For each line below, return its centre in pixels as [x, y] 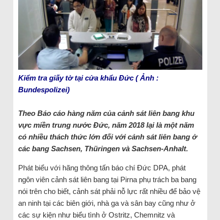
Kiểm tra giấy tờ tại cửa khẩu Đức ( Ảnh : [88, 78]
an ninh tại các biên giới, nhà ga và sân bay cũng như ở [107, 203]
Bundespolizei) [44, 89]
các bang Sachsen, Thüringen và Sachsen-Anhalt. [103, 148]
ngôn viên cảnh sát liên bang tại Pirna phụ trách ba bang [107, 179]
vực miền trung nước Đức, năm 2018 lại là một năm [106, 125]
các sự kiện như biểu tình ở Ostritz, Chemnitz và [96, 215]
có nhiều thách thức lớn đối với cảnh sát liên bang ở [107, 137]
